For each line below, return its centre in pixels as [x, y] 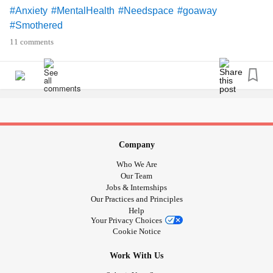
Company [136, 145]
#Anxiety [29, 11]
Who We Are [136, 164]
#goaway [197, 11]
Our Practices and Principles [136, 199]
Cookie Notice [136, 231]
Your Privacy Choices [126, 220]
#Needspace [146, 11]
